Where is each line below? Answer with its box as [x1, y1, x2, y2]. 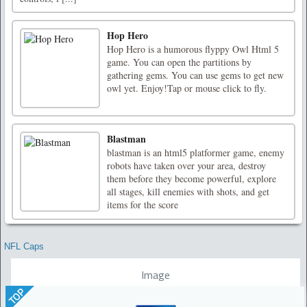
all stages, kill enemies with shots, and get [107, 185, 269, 198]
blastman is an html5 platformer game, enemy [107, 146, 284, 159]
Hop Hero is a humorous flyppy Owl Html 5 [107, 42, 279, 56]
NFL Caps [4, 241, 44, 251]
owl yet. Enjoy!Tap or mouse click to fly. [107, 82, 267, 95]
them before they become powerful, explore [107, 172, 276, 185]
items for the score [107, 198, 178, 211]
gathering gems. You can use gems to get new [107, 69, 284, 82]
